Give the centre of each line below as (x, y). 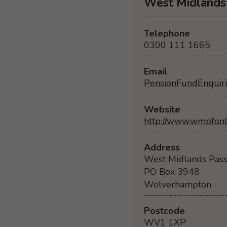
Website (162, 110)
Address (162, 148)
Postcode (165, 211)
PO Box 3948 (172, 172)
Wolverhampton (178, 185)
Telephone (167, 34)
